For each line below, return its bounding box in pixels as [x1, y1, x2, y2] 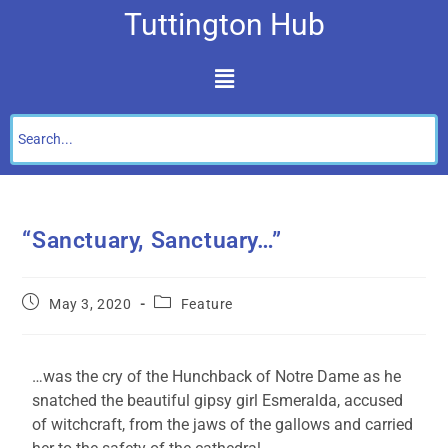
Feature [180, 296, 234, 313]
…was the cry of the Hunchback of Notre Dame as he [32, 367, 402, 387]
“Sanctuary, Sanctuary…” [22, 227, 282, 255]
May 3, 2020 [49, 296, 132, 313]
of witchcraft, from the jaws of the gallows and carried [32, 415, 414, 435]
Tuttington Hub [123, 7, 325, 42]
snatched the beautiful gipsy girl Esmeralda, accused [32, 391, 404, 411]
